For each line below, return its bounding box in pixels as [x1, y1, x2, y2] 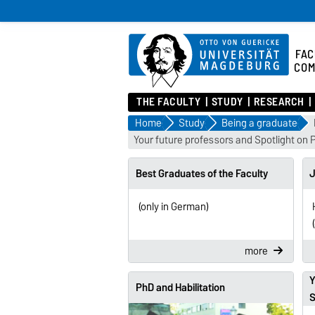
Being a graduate [221, 114, 297, 131]
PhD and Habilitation [135, 278, 225, 296]
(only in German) [138, 198, 209, 216]
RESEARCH [254, 92, 304, 112]
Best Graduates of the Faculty [135, 165, 268, 182]
